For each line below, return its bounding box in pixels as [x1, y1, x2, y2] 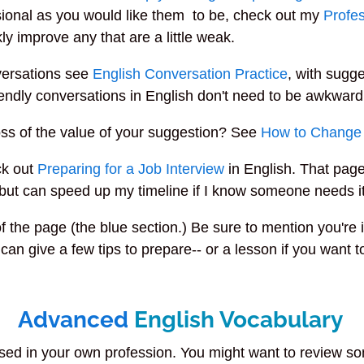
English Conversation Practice [93, 65, 288, 82]
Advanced [18, 305, 128, 333]
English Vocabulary [128, 305, 349, 333]
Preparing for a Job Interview [37, 160, 225, 177]
